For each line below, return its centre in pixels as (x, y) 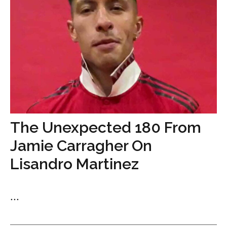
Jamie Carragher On (81, 146)
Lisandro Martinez (74, 164)
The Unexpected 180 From (106, 128)
